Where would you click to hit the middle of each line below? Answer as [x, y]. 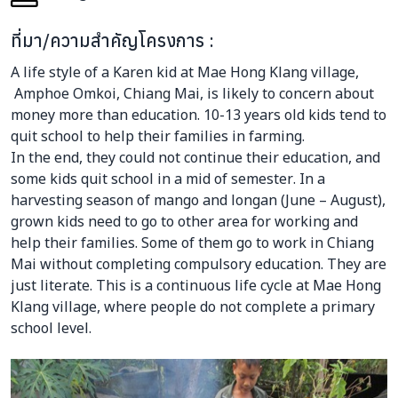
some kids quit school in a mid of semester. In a [168, 178]
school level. [53, 327]
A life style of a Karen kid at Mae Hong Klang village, [185, 72]
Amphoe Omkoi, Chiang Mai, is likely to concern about [192, 93]
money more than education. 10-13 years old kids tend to [199, 114]
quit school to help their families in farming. [159, 135]
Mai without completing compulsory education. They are [199, 263]
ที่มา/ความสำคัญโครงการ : [112, 41]
